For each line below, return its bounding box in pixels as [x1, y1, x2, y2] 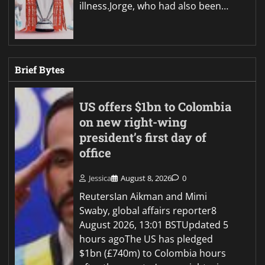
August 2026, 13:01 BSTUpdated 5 [79, 218, 229, 232]
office [79, 145, 112, 161]
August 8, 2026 [121, 173, 172, 184]
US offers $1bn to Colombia [79, 99, 232, 115]
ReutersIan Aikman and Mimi [79, 190, 208, 203]
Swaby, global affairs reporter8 [79, 204, 217, 218]
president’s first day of [79, 130, 207, 146]
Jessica [89, 173, 112, 184]
